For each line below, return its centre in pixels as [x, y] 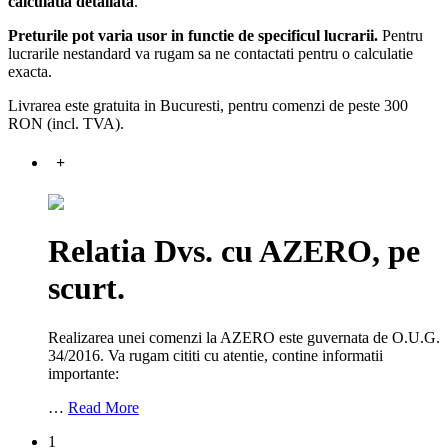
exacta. [30, 72]
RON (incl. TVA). [66, 124]
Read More [103, 407]
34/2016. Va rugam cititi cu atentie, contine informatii [215, 355]
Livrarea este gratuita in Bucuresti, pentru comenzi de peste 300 [208, 106]
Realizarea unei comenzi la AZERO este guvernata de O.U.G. [244, 337]
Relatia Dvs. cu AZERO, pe [234, 251]
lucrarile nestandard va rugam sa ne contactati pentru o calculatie [210, 54]
